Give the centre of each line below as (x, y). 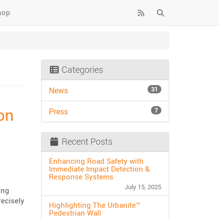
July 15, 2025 (143, 187)
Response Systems (81, 176)
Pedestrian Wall (75, 213)
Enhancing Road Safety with (96, 161)
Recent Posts (86, 141)
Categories (81, 69)
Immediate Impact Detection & (99, 169)
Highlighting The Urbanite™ (94, 205)
